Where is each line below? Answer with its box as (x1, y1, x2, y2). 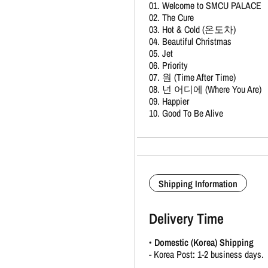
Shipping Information (158, 177, 237, 191)
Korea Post (153, 247, 193, 261)
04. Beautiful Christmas (148, 35, 232, 48)
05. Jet (148, 47, 173, 60)
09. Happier (148, 95, 189, 108)
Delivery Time (148, 209, 224, 229)
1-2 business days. (194, 247, 264, 261)
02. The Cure (148, 11, 194, 25)
